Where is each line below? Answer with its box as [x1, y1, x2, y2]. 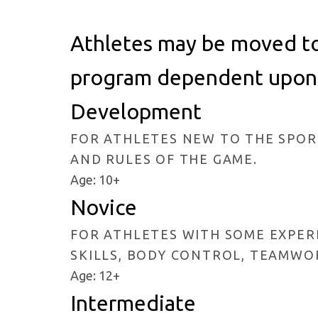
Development [70, 99, 202, 124]
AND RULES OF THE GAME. [70, 152, 258, 167]
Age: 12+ [70, 268, 121, 283]
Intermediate [70, 291, 197, 316]
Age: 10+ [70, 172, 121, 187]
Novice [70, 195, 138, 220]
